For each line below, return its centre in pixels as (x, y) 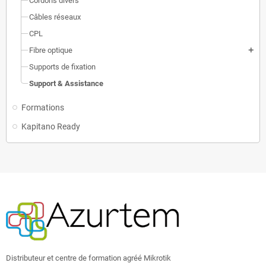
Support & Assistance (66, 83)
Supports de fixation (62, 67)
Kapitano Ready (51, 126)
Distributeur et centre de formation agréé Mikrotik (88, 258)
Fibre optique (51, 50)
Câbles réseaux (55, 17)
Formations (43, 107)
